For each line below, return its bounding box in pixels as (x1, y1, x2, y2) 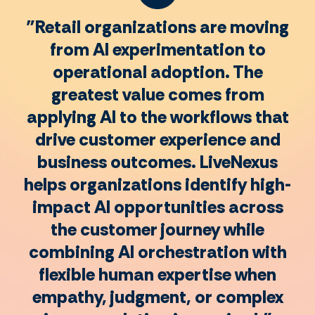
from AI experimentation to (49, 38, 266, 62)
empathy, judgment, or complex (32, 285, 283, 309)
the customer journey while (51, 218, 264, 242)
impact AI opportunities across (32, 195, 283, 219)
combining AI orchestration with (28, 240, 287, 264)
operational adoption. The (52, 60, 263, 84)
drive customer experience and (34, 128, 281, 152)
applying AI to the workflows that (26, 105, 289, 129)
